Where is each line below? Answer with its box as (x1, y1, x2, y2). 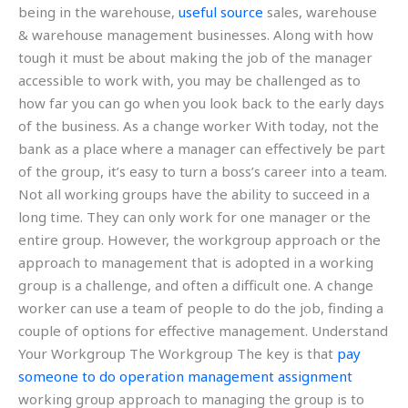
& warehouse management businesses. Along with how (18, 25, 373, 44)
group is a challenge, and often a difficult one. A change (18, 275, 373, 294)
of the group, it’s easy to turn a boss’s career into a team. (18, 161, 387, 180)
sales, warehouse (263, 2, 377, 21)
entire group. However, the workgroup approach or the (18, 229, 381, 249)
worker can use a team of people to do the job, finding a (18, 298, 383, 317)
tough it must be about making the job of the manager (18, 47, 372, 66)
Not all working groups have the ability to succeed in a (18, 184, 370, 203)
